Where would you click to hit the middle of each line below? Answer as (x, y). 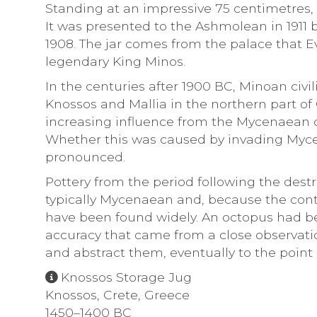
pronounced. (87, 156)
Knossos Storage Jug (126, 277)
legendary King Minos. (115, 61)
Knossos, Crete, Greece (117, 294)
